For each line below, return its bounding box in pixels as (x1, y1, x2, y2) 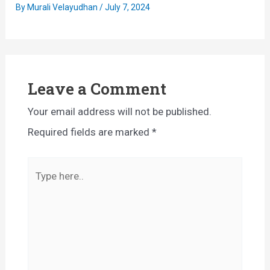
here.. (27, 181, 52, 194)
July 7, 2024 (105, 2, 151, 12)
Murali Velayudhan (27, 2, 98, 12)
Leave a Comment (27, 77, 166, 99)
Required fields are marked (27, 125, 152, 138)
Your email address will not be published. (27, 105, 212, 118)
